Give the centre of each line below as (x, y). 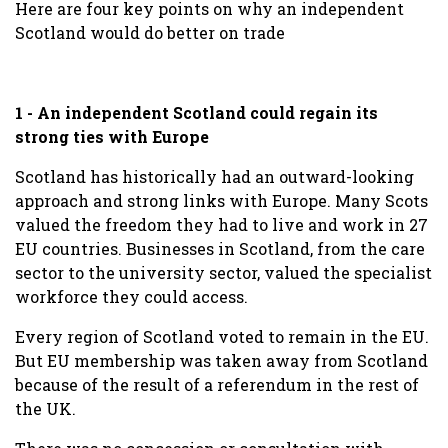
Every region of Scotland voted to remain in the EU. (222, 336)
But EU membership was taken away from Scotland (221, 360)
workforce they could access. (133, 296)
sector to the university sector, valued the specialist (223, 272)
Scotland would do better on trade (150, 32)
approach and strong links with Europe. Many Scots (221, 200)
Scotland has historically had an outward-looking (214, 176)
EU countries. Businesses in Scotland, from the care (220, 248)
